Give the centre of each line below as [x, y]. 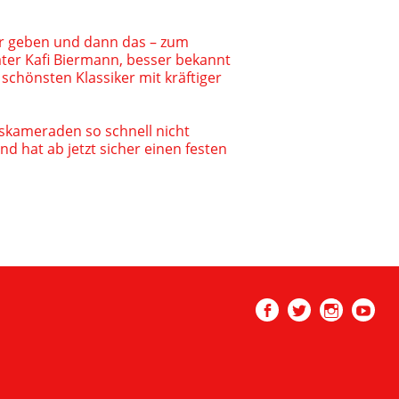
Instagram [350, 330]
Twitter [309, 330]
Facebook [284, 330]
